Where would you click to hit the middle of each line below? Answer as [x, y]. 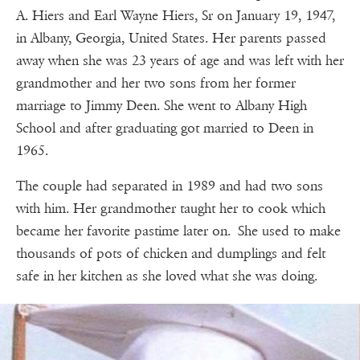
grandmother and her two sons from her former [156, 84]
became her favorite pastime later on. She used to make [178, 231]
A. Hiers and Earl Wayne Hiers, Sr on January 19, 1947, [176, 16]
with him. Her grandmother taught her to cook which [171, 209]
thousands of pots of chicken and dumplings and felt [171, 254]
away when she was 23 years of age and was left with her [180, 61]
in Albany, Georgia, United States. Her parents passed [171, 39]
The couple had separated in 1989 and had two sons [170, 186]
